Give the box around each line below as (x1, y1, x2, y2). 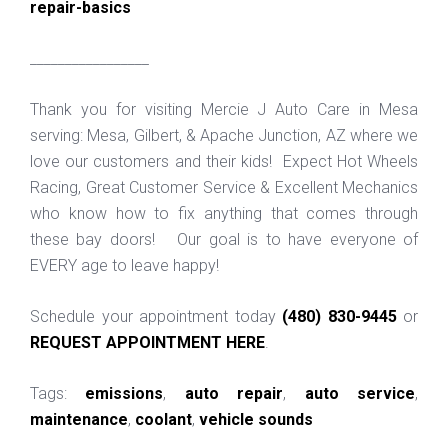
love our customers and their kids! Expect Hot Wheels (30, 151, 418, 171)
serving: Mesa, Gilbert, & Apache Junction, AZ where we (30, 125, 418, 145)
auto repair (184, 383, 284, 403)
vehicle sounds (199, 409, 313, 429)
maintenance (30, 409, 128, 429)
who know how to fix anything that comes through (30, 203, 418, 223)
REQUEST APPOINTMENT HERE (30, 332, 265, 352)
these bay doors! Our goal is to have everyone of (30, 229, 418, 249)
